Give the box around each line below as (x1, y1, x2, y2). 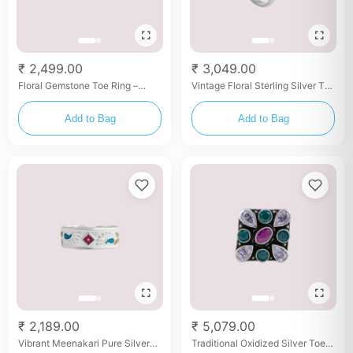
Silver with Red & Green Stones (18, 91, 155, 103)
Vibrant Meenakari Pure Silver (18, 337, 150, 349)
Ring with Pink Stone (191, 91, 283, 103)
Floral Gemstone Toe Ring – (18, 80, 138, 91)
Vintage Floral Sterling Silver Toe (191, 80, 335, 91)
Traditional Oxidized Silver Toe (191, 337, 325, 349)
